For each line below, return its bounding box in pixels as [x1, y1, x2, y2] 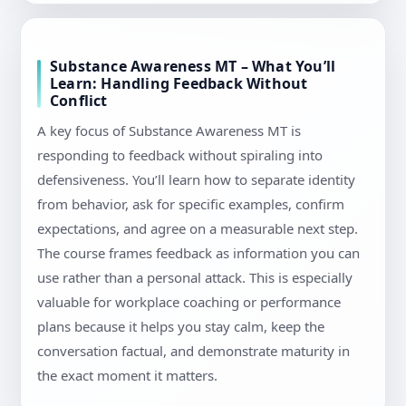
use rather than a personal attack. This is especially [37, 268, 353, 287]
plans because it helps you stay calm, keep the [37, 317, 324, 336]
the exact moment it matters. [37, 366, 217, 385]
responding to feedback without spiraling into [37, 146, 323, 165]
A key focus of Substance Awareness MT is [37, 121, 301, 140]
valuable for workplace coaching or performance [37, 293, 341, 312]
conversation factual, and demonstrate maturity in [37, 342, 350, 361]
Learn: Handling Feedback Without [50, 73, 308, 94]
